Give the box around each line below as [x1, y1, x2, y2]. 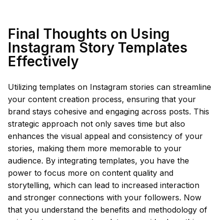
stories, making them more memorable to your [8, 143, 182, 153]
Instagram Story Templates [8, 39, 188, 56]
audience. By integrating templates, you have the [8, 156, 189, 165]
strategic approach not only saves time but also [8, 119, 185, 129]
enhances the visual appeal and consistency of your [8, 131, 203, 141]
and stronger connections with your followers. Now [8, 192, 201, 202]
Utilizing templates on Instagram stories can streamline [8, 82, 211, 92]
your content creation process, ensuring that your [8, 94, 196, 104]
